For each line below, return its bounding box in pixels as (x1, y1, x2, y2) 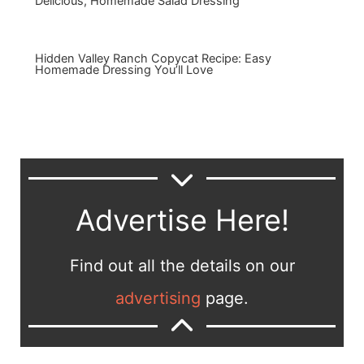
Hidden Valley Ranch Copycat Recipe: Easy (34, 51, 271, 67)
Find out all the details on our (69, 255, 295, 275)
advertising (115, 288, 201, 308)
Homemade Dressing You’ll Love (34, 63, 213, 78)
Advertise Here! (75, 201, 289, 238)
